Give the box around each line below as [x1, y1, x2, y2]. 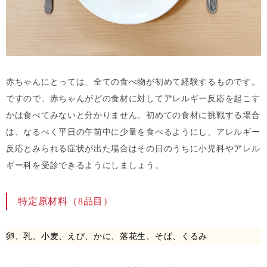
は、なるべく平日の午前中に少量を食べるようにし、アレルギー [6, 128, 260, 136]
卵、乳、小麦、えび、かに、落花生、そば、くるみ [6, 232, 208, 241]
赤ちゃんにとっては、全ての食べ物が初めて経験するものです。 [6, 77, 260, 86]
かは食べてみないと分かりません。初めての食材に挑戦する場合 [6, 111, 260, 120]
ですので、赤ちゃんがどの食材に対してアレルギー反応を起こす [6, 94, 260, 103]
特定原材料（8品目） [18, 196, 113, 206]
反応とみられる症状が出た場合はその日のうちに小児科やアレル [6, 144, 260, 153]
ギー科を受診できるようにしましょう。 [6, 161, 164, 170]
